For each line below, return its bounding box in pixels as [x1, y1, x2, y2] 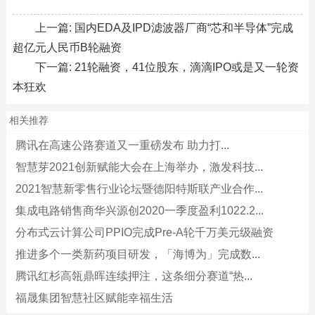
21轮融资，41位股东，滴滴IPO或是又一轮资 [74, 61, 299, 73]
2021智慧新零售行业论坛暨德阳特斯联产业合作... [15, 183, 263, 195]
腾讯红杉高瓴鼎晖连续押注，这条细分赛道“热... [15, 270, 252, 282]
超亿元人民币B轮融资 [12, 41, 122, 53]
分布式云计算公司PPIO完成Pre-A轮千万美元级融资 [15, 226, 274, 238]
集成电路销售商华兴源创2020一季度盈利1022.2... [15, 205, 264, 217]
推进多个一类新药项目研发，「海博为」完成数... [15, 248, 260, 260]
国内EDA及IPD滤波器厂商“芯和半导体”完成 [74, 22, 293, 34]
